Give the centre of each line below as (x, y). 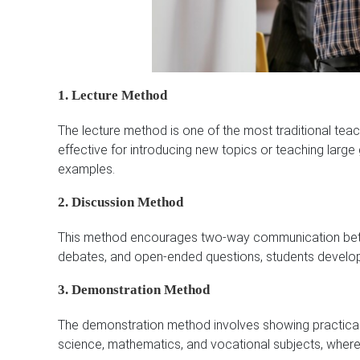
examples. (86, 170)
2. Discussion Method (121, 202)
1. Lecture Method (112, 96)
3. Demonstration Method (134, 290)
